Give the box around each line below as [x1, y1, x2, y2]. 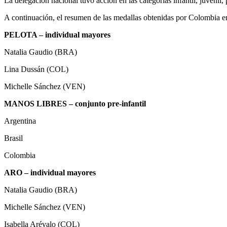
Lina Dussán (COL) [4, 64, 68, 73]
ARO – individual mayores [4, 168, 96, 177]
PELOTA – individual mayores [4, 30, 110, 39]
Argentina [4, 116, 36, 125]
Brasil [4, 133, 23, 142]
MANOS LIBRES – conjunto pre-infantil [4, 99, 146, 108]
